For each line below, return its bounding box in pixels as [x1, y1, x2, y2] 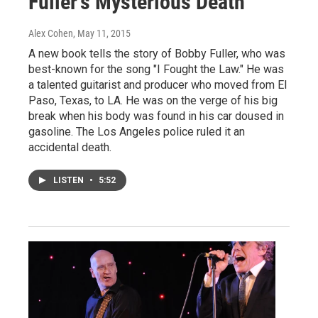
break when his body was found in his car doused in [28, 109, 284, 123]
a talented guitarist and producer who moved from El [28, 77, 287, 92]
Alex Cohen [28, 27, 73, 39]
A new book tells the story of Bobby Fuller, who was [28, 46, 285, 60]
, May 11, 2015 [73, 27, 131, 39]
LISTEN [53, 175, 86, 185]
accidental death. [28, 140, 111, 154]
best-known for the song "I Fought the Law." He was [28, 62, 284, 76]
